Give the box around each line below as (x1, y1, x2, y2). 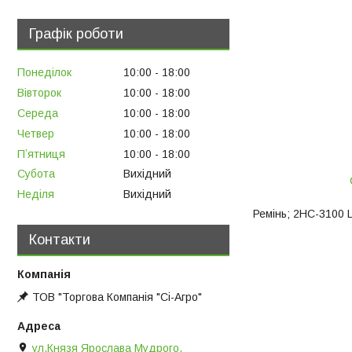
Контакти (29, 232, 90, 248)
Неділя (17, 188, 54, 201)
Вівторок (17, 86, 61, 100)
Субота (17, 167, 55, 181)
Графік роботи (29, 25, 123, 42)
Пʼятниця (17, 147, 65, 160)
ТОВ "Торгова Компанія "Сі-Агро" (32, 291, 202, 304)
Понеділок (17, 66, 71, 79)
